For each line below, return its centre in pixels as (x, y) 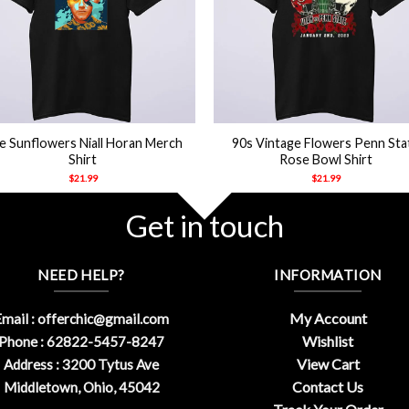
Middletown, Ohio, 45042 (81, 388)
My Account (328, 319)
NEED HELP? (81, 274)
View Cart (328, 364)
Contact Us (328, 387)
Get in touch (204, 225)
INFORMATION (328, 274)
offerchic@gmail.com (103, 319)
